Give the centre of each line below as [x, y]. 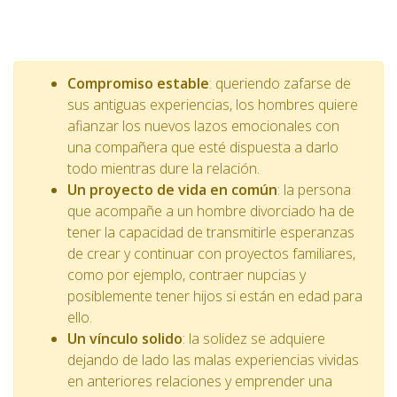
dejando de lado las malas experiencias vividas [213, 360]
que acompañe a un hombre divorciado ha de [211, 211]
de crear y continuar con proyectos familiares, [211, 253]
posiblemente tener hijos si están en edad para [215, 296]
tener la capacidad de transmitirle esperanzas [211, 232]
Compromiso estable [138, 83]
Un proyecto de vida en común [172, 190]
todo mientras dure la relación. [163, 168]
